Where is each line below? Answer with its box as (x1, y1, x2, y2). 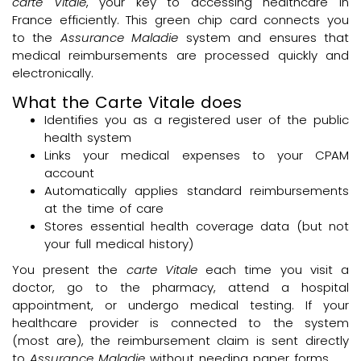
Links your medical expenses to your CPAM (44, 147, 349, 164)
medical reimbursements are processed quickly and (12, 46, 349, 64)
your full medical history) (44, 235, 193, 253)
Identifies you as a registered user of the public (44, 111, 349, 129)
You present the (12, 261, 127, 279)
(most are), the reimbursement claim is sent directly (12, 332, 349, 350)
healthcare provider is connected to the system (12, 314, 349, 332)
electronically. (12, 64, 93, 81)
